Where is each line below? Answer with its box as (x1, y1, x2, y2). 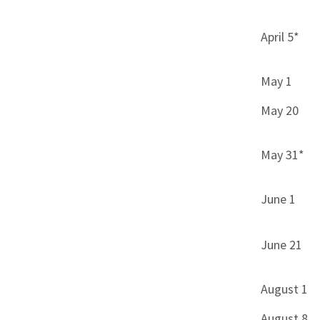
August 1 (261, 281, 309, 298)
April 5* (261, 29, 300, 46)
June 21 (261, 236, 303, 254)
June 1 (261, 191, 296, 208)
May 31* (261, 146, 305, 164)
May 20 (261, 102, 299, 119)
